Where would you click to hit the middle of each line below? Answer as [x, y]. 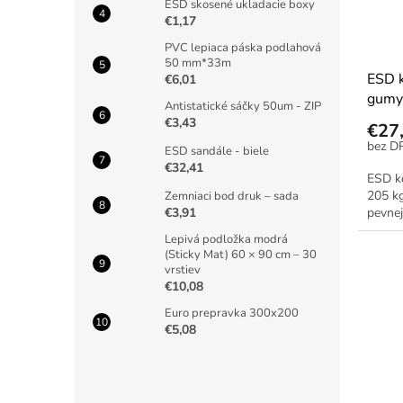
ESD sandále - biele [217, 151]
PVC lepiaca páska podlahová [243, 48]
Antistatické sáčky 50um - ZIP [243, 106]
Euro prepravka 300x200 [232, 313]
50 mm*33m [198, 63]
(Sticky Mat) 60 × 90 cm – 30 [241, 255]
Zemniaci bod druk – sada [232, 196]
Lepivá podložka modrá [226, 239]
